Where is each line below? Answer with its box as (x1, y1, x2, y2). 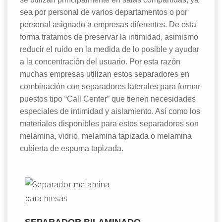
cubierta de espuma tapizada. (20, 144, 123, 153)
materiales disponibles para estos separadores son (20, 119, 199, 128)
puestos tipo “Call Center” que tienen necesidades (20, 94, 196, 103)
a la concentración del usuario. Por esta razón (20, 57, 180, 66)
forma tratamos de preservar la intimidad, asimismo (20, 32, 198, 41)
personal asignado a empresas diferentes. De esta (20, 20, 196, 29)
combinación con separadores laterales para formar (20, 82, 200, 91)
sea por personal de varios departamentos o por (20, 7, 187, 16)
